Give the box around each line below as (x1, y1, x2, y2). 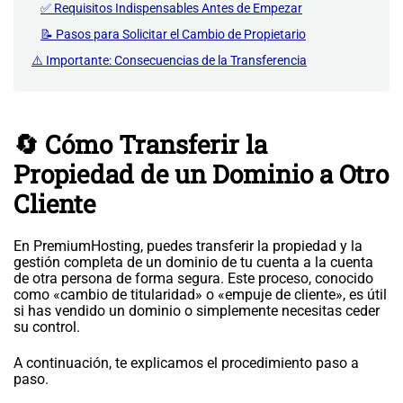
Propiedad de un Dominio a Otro (13, 157, 389, 191)
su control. (13, 318, 80, 336)
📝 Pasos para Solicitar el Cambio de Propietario (40, 27, 306, 41)
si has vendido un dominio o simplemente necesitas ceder (13, 302, 380, 319)
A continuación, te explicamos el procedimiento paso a (13, 354, 359, 372)
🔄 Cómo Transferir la (13, 128, 267, 161)
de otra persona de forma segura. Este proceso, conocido (13, 270, 373, 287)
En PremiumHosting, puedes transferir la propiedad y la (13, 237, 363, 255)
